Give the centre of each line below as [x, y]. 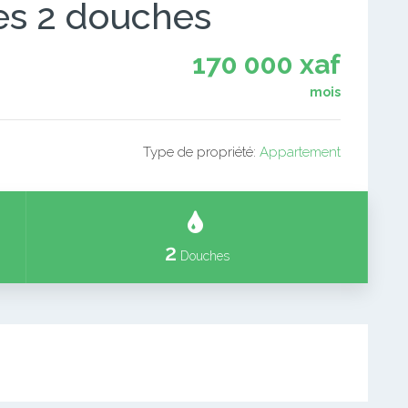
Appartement [300, 152]
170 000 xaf [266, 64]
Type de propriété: [201, 152]
